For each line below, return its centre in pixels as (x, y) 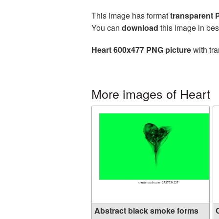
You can (107, 28)
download (140, 28)
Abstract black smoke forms (146, 210)
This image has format (131, 15)
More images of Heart (151, 93)
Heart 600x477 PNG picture (141, 50)
